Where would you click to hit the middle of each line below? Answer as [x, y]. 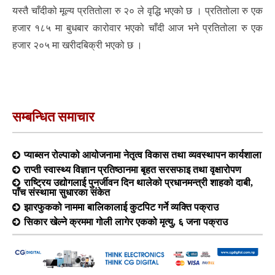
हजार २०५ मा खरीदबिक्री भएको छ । [77, 45]
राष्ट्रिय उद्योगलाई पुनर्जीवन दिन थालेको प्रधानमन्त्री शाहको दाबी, [138, 182]
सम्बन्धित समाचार [53, 117]
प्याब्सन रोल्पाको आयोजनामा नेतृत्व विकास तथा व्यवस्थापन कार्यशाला [143, 154]
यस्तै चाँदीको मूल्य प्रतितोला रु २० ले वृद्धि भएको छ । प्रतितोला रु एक [137, 10]
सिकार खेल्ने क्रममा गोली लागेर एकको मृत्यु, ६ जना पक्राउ [126, 221]
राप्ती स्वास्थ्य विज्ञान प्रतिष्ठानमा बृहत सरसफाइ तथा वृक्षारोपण [133, 169]
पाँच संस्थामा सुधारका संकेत [61, 192]
